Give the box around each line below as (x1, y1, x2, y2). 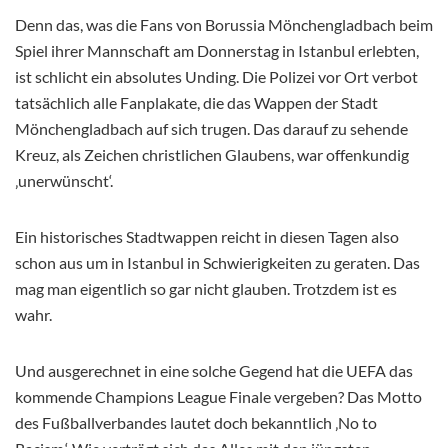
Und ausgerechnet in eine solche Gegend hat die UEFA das (15, 361, 413, 381)
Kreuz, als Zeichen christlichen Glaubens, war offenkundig (15, 145, 409, 165)
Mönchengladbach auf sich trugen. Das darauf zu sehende (15, 119, 408, 139)
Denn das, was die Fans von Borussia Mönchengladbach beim (15, 15, 433, 35)
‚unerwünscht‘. (15, 171, 113, 191)
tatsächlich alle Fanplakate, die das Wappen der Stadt (15, 93, 378, 113)
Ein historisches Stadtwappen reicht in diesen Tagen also (15, 227, 399, 247)
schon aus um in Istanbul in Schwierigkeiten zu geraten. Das (15, 253, 420, 273)
